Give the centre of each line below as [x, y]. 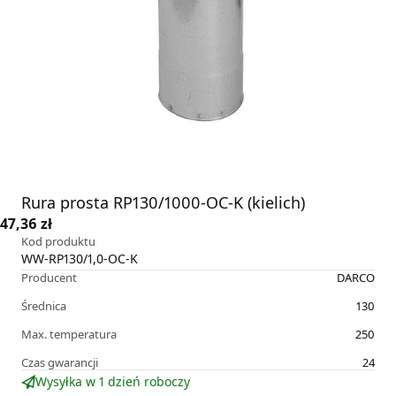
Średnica [44, 306]
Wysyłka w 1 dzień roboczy [113, 382]
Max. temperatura [69, 335]
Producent [49, 278]
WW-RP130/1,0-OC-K [80, 259]
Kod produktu [58, 242]
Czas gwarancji [60, 363]
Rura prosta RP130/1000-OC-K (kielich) [163, 203]
